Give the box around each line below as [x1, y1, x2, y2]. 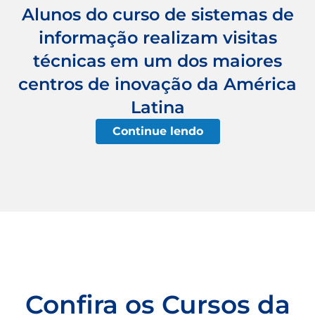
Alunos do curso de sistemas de [21, 4, 294, 25]
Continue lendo [112, 124, 203, 139]
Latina [130, 97, 185, 118]
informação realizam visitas [38, 27, 277, 49]
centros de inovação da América [18, 74, 297, 95]
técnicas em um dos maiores [33, 51, 282, 72]
